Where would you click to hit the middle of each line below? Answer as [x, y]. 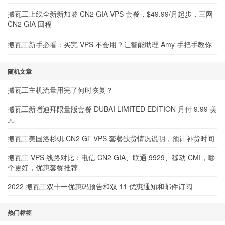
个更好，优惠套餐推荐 [43, 167]
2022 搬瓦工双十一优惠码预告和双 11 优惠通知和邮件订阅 [100, 186]
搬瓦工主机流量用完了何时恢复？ [60, 90]
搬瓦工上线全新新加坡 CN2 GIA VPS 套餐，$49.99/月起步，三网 [110, 14]
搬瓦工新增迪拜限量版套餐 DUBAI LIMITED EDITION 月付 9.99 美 [112, 109]
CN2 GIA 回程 [30, 24]
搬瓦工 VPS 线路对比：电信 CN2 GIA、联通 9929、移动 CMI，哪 [111, 157]
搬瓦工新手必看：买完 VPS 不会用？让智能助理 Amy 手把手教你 [110, 44]
